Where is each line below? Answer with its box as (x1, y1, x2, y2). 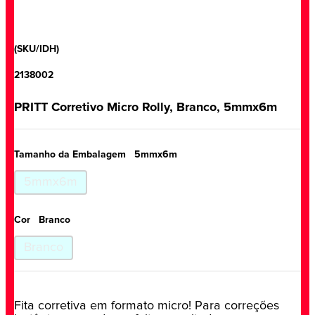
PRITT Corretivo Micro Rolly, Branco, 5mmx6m (14, 101, 277, 114)
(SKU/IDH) (14, 44, 59, 54)
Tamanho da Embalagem (14, 149, 126, 160)
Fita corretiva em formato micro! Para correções (14, 299, 279, 312)
